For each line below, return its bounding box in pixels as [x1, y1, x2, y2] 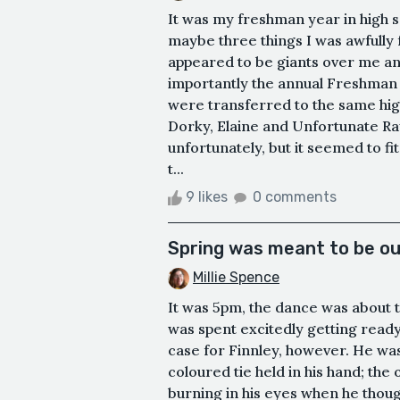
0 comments [253, 188, 337, 206]
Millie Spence [193, 269, 279, 287]
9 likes [182, 188, 231, 206]
